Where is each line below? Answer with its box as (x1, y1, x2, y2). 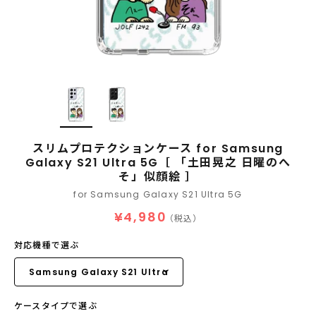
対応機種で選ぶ (14, 239, 80, 251)
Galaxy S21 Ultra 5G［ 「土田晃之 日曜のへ (25, 154, 291, 171)
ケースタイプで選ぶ (14, 300, 97, 312)
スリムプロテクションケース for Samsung (32, 140, 284, 157)
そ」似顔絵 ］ (119, 169, 197, 185)
